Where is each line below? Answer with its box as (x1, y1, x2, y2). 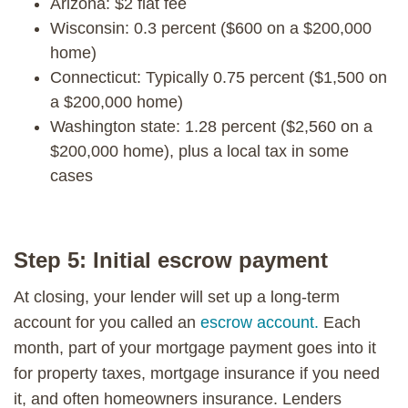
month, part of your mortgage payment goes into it (14, 338, 376, 357)
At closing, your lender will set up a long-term (14, 287, 340, 306)
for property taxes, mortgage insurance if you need (14, 363, 380, 382)
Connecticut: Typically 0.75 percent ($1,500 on (50, 67, 387, 87)
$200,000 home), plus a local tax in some (50, 141, 349, 160)
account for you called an (14, 312, 200, 331)
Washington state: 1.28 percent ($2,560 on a (50, 117, 372, 136)
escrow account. (200, 312, 319, 331)
